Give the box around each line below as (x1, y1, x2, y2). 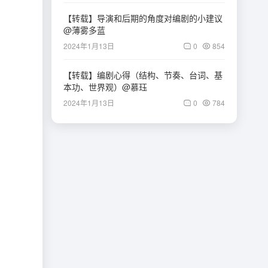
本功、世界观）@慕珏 (63, 81, 147, 93)
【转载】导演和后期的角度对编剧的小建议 (63, 12, 223, 24)
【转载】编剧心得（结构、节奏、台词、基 (63, 69, 223, 81)
